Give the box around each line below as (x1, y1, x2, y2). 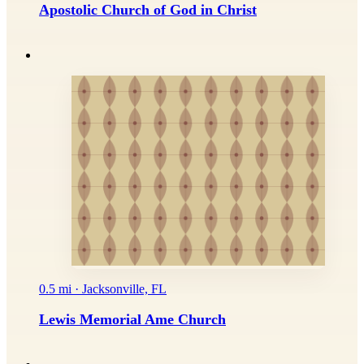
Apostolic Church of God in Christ (39, 2, 257, 19)
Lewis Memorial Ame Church (39, 311, 226, 328)
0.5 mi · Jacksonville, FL (39, 282, 167, 297)
